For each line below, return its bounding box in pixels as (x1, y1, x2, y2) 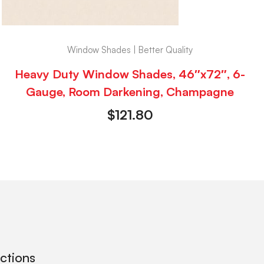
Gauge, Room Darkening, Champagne (26, 84, 235, 100)
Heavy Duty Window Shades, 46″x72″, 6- (15, 67, 246, 82)
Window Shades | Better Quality (67, 44, 193, 55)
